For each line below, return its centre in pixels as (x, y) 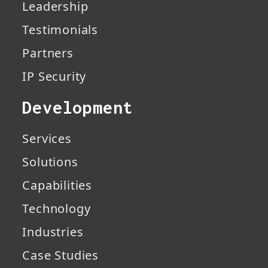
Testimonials (60, 30)
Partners (48, 53)
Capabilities (57, 185)
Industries (53, 232)
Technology (57, 209)
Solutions (50, 162)
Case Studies (60, 255)
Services (47, 139)
